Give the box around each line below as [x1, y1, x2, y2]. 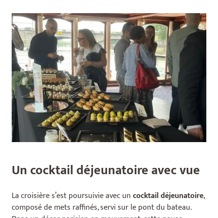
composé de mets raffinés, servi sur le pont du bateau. [12, 201, 191, 215]
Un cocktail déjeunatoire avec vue [12, 160, 200, 182]
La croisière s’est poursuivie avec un [12, 189, 133, 203]
